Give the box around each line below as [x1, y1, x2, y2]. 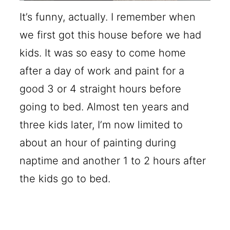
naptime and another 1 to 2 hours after [20, 154, 206, 167]
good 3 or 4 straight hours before [20, 82, 182, 95]
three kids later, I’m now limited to [20, 118, 183, 131]
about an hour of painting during [20, 136, 177, 149]
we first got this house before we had [20, 28, 202, 41]
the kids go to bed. [20, 172, 111, 185]
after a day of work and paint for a [20, 64, 185, 77]
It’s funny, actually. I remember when [20, 10, 196, 23]
